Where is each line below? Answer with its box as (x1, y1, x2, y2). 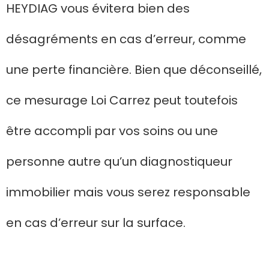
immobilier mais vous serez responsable (6, 183, 250, 201)
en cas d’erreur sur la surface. (6, 214, 186, 231)
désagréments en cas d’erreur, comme (6, 30, 246, 47)
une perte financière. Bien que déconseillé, (6, 61, 262, 78)
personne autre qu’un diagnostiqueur (6, 153, 232, 170)
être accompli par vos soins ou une (6, 122, 218, 139)
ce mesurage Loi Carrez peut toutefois (6, 91, 238, 109)
